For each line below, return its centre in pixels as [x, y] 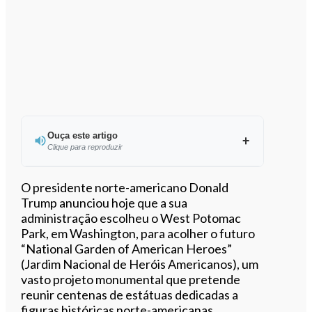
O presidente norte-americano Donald [125, 187]
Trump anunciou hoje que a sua [104, 202]
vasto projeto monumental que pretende [131, 279]
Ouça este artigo [82, 135]
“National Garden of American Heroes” [127, 248]
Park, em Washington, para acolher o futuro [138, 233]
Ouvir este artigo [150, 185]
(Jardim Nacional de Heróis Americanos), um [140, 264]
